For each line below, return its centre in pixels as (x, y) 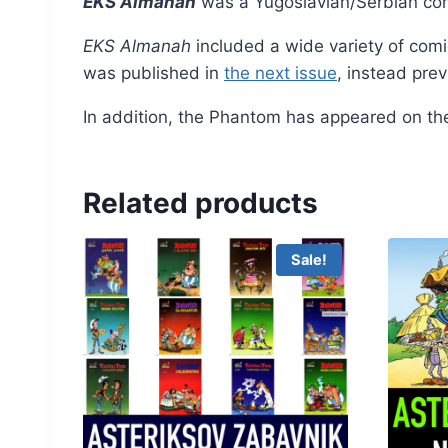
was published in (153, 73)
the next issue (280, 73)
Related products (200, 203)
